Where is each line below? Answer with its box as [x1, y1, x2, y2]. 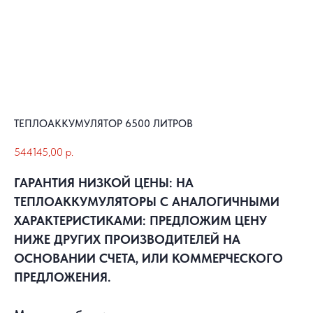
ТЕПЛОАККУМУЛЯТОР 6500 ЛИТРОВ [14, 117, 193, 130]
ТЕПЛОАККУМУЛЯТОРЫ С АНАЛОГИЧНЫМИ [14, 194, 279, 210]
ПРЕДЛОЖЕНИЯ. [14, 270, 111, 285]
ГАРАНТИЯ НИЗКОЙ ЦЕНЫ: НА [14, 175, 194, 191]
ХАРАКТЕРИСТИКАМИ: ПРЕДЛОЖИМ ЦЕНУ [14, 213, 267, 228]
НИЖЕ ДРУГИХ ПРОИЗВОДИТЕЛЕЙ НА [14, 232, 240, 247]
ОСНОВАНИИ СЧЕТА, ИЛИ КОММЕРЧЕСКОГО [14, 251, 283, 266]
